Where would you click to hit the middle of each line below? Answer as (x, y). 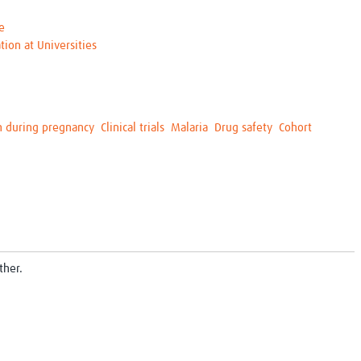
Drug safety (243, 128)
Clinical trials (133, 128)
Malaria (189, 128)
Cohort (295, 128)
